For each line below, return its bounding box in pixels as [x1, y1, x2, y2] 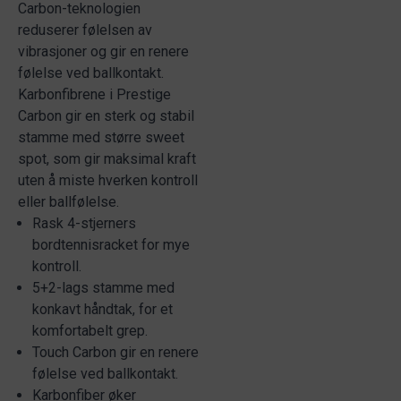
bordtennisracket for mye [32, 236, 190, 253]
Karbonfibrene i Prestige [18, 86, 171, 103]
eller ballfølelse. [18, 193, 119, 210]
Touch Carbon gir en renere [32, 344, 199, 361]
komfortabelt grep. [32, 322, 148, 339]
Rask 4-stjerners [32, 215, 136, 232]
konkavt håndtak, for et [32, 301, 173, 318]
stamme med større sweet [18, 129, 184, 146]
